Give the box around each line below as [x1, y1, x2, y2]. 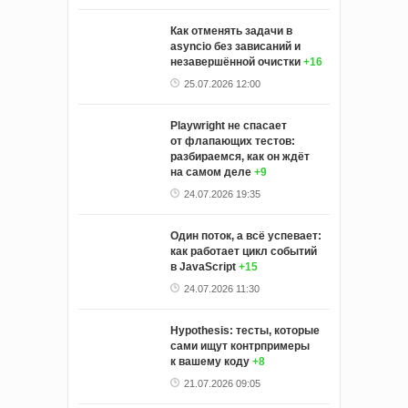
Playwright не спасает [170, 119, 287, 133]
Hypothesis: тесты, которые [170, 324, 320, 338]
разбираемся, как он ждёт [170, 150, 310, 164]
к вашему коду [170, 355, 250, 369]
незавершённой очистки [170, 56, 301, 69]
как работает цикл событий [170, 245, 317, 259]
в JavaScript [170, 260, 236, 274]
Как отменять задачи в [170, 25, 292, 38]
